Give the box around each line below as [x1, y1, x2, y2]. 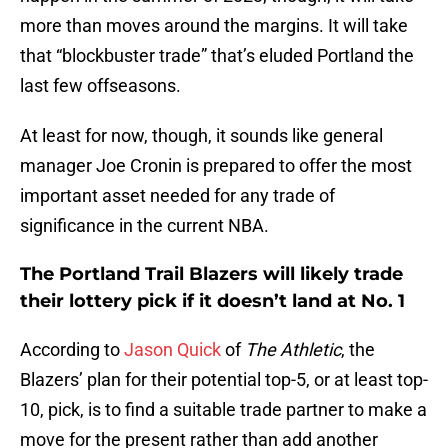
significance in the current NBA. [20, 215, 269, 237]
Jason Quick [124, 339, 221, 361]
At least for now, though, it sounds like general [20, 125, 383, 147]
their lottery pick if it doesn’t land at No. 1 [20, 290, 405, 313]
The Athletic [245, 339, 341, 361]
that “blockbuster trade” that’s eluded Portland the [20, 45, 414, 67]
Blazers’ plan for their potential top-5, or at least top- [20, 369, 428, 391]
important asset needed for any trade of [20, 185, 335, 207]
